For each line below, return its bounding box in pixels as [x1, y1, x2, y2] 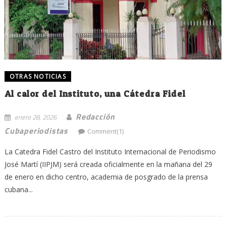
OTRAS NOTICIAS [9, 72, 66, 81]
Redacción [75, 110, 116, 123]
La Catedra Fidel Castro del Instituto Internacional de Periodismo [4, 146, 216, 156]
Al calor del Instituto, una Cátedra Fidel [4, 88, 186, 99]
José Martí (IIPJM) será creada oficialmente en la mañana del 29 [4, 159, 212, 169]
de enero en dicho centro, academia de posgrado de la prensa [4, 172, 208, 182]
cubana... [4, 184, 33, 194]
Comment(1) [87, 126, 124, 136]
